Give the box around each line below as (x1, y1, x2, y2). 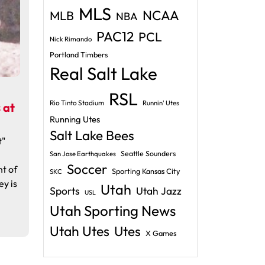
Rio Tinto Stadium (50, 98, 104, 107)
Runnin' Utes (143, 99, 179, 107)
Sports (50, 184, 80, 198)
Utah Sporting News (50, 202, 176, 219)
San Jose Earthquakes (50, 150, 116, 158)
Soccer (67, 161, 107, 177)
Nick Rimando (50, 35, 92, 43)
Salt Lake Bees (50, 127, 134, 144)
